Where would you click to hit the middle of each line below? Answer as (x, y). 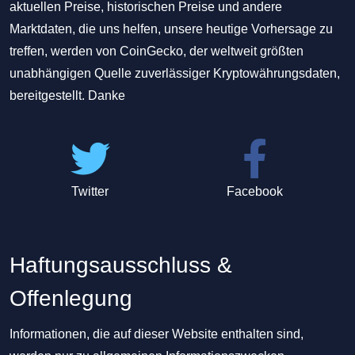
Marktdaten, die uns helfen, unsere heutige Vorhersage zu (171, 29)
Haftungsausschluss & (121, 265)
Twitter (90, 191)
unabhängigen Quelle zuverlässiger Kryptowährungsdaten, (175, 73)
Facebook (254, 191)
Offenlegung (71, 298)
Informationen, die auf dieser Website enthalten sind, (157, 334)
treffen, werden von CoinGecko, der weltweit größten (157, 51)
